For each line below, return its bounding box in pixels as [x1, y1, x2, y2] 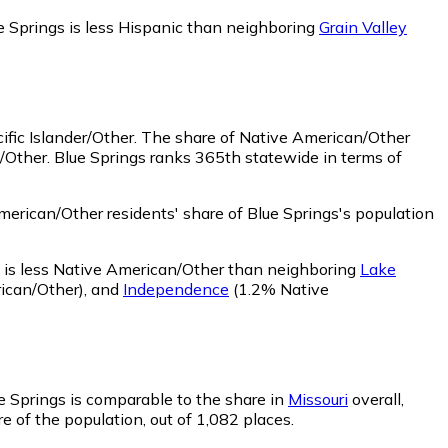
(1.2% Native [229, 278, 329, 299]
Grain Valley [319, 17, 407, 38]
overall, [348, 388, 404, 409]
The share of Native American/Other [141, 126, 410, 147]
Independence [123, 278, 229, 299]
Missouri [288, 388, 348, 409]
